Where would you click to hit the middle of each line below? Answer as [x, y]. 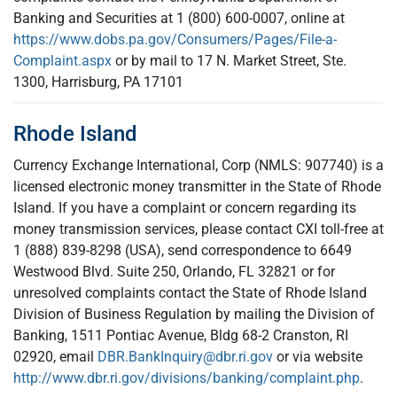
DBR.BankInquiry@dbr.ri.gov [185, 357]
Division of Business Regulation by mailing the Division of [194, 314]
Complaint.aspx [62, 61]
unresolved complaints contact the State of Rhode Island [190, 293]
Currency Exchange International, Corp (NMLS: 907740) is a [198, 165]
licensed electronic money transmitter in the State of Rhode [197, 187]
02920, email [55, 357]
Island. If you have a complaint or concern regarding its [185, 208]
